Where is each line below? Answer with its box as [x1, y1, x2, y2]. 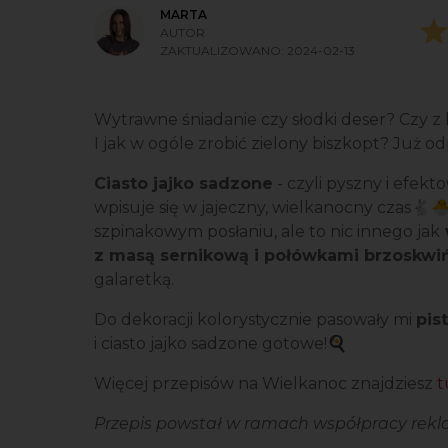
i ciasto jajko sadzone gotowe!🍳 [94, 334, 347, 353]
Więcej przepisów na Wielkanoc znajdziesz [94, 374, 433, 393]
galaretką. [94, 270, 174, 289]
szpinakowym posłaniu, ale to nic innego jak [94, 222, 440, 241]
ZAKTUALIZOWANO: [160, 43, 287, 58]
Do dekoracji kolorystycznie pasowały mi [94, 310, 416, 329]
